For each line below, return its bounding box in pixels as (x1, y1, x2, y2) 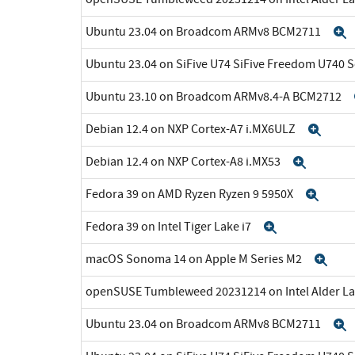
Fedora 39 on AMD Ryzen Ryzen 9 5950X (86, 185, 296, 202)
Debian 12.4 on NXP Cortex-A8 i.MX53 (86, 153, 283, 170)
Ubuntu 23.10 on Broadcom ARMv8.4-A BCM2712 (86, 88, 344, 105)
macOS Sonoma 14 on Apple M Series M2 (86, 250, 304, 267)
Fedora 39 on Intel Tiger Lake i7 (86, 218, 254, 235)
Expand (277, 220, 330, 234)
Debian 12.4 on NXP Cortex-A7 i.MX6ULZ (86, 120, 298, 137)
